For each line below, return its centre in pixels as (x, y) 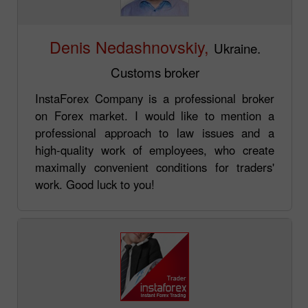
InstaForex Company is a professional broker (155, 98)
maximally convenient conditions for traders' (155, 167)
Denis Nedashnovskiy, (129, 46)
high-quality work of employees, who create (155, 150)
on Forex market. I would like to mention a (155, 115)
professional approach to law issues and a (155, 132)
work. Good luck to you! (95, 184)
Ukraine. (237, 47)
